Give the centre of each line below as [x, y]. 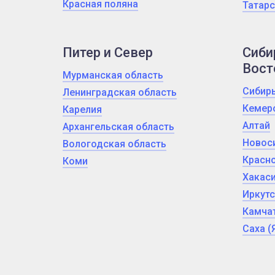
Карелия [82, 110]
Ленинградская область [120, 92]
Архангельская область [118, 127]
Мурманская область [113, 75]
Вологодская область [114, 144]
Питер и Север [108, 52]
